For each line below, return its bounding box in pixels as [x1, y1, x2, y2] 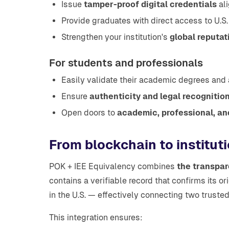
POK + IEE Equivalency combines [49, 162, 177, 171]
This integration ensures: [49, 213, 143, 222]
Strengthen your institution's [61, 32, 170, 42]
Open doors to [61, 108, 117, 118]
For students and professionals [49, 57, 203, 68]
